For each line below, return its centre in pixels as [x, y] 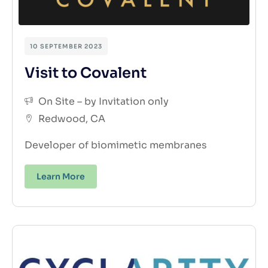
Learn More [61, 176]
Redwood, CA [71, 118]
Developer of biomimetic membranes [116, 145]
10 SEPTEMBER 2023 [66, 46]
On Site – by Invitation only [103, 101]
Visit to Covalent [86, 73]
